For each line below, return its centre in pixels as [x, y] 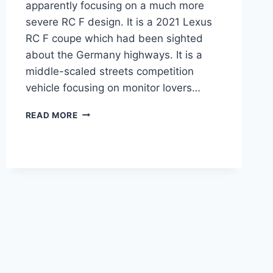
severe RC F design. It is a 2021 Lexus [119, 22]
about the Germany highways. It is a [114, 55]
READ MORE [51, 115]
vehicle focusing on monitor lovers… [113, 87]
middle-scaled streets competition [109, 71]
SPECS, [93, 163]
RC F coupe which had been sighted [114, 38]
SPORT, [94, 176]
